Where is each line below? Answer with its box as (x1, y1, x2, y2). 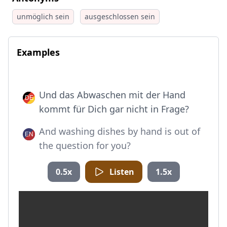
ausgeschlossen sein (85, 12, 155, 21)
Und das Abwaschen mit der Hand (39, 89, 185, 101)
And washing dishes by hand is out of (39, 125, 200, 137)
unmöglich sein (17, 12, 69, 21)
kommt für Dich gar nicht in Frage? (39, 103, 189, 115)
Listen (109, 166, 134, 177)
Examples (17, 46, 60, 58)
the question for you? (39, 139, 131, 152)
